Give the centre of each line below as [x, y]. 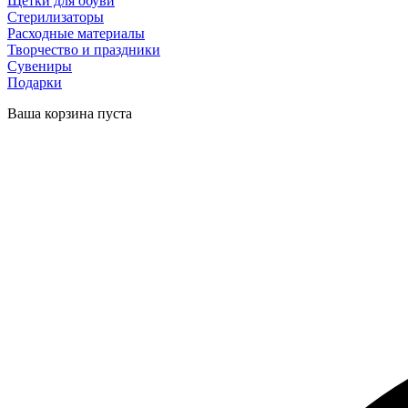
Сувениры [40, 66]
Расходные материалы [76, 34]
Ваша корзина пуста [70, 114]
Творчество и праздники [84, 50]
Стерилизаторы [56, 17]
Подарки [35, 83]
